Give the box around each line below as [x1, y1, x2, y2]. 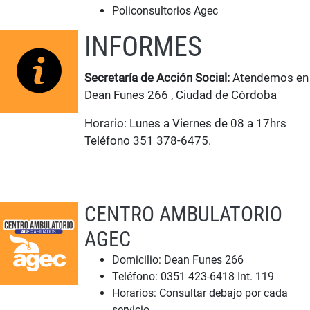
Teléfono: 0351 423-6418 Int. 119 [112, 270, 274, 283]
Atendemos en [230, 71, 309, 84]
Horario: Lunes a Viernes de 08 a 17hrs [84, 116, 286, 130]
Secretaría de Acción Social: [84, 71, 230, 84]
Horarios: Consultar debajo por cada [112, 286, 288, 300]
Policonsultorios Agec [112, 4, 218, 17]
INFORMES [84, 30, 202, 63]
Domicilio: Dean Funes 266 [112, 253, 244, 266]
